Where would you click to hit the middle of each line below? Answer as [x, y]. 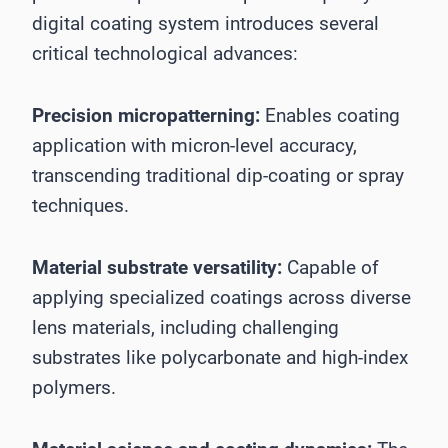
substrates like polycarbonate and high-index [220, 357]
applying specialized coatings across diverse [221, 297]
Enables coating [330, 115]
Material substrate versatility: [157, 267]
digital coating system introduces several [205, 23]
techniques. [80, 205]
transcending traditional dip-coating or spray [218, 175]
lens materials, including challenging [185, 327]
